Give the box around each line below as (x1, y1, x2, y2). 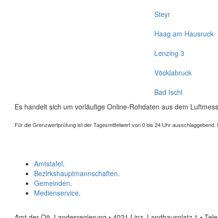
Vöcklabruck (154, 68, 192, 77)
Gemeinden (34, 178, 70, 188)
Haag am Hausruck (154, 29, 214, 38)
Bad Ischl (154, 87, 182, 97)
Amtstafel (34, 159, 63, 168)
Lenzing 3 (154, 48, 184, 58)
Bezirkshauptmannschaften (34, 168, 118, 178)
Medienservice (34, 188, 79, 198)
